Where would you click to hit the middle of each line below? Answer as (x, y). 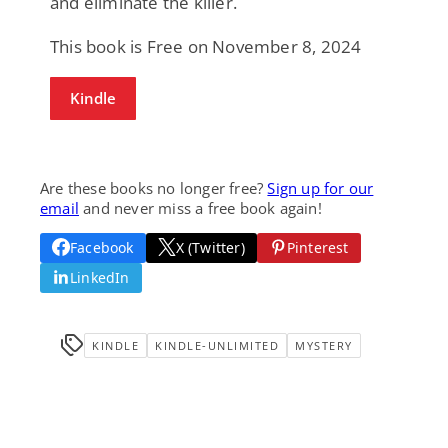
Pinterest (317, 247)
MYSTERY (324, 345)
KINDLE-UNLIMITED (217, 345)
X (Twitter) (210, 247)
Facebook (102, 247)
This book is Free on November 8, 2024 (206, 46)
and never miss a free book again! (200, 207)
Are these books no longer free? (154, 187)
